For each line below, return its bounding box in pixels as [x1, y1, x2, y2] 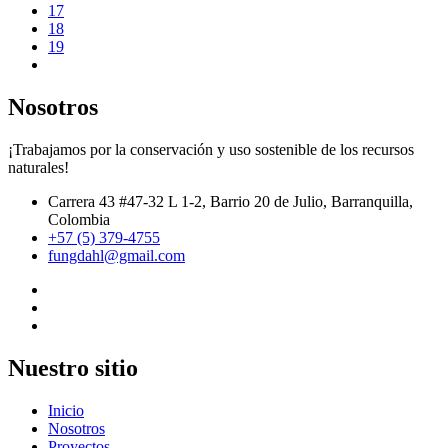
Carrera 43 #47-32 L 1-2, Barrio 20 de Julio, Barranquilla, [48, 193, 413, 211]
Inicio [48, 401, 84, 419]
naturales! [8, 159, 69, 177]
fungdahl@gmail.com [48, 247, 185, 265]
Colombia [48, 211, 110, 229]
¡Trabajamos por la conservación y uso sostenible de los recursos [8, 141, 414, 159]
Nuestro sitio [8, 355, 138, 382]
